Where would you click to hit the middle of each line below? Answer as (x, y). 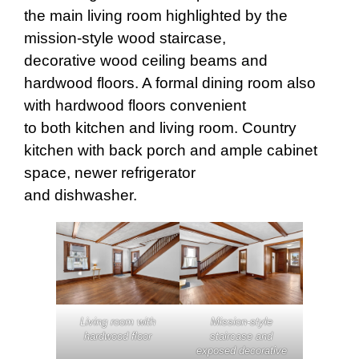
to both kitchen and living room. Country (160, 128)
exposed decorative (241, 351)
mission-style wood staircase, (125, 38)
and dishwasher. (81, 196)
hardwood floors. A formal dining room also (170, 83)
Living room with (118, 322)
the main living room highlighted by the (156, 16)
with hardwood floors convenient (135, 106)
